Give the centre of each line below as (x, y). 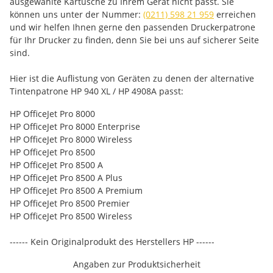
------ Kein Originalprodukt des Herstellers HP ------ (112, 242)
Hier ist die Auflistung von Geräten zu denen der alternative (132, 78)
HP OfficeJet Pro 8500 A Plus (66, 178)
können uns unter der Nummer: (76, 14)
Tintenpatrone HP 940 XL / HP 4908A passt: (97, 91)
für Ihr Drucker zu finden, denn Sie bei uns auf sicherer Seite (134, 40)
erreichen (235, 14)
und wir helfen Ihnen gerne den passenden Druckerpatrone (133, 27)
